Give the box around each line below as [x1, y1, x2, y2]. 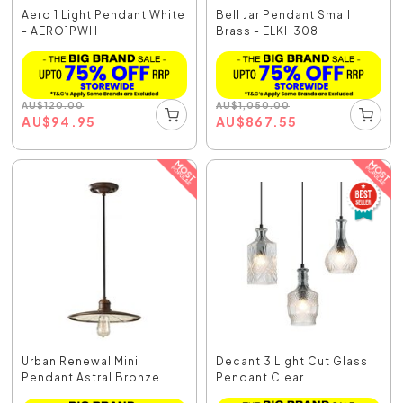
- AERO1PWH [22, 24, 99, 39]
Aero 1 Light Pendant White [22, 8, 186, 22]
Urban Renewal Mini [22, 354, 139, 369]
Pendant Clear [216, 371, 304, 385]
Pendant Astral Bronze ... [22, 371, 175, 385]
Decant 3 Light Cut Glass [216, 354, 368, 369]
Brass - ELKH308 [216, 24, 318, 39]
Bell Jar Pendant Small [216, 8, 351, 22]
